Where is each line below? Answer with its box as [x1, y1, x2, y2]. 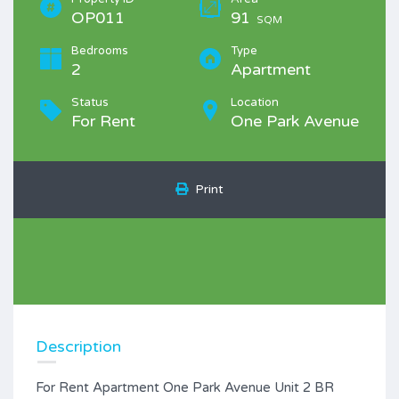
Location [231, 95, 279, 110]
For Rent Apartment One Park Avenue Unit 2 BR [36, 379, 334, 395]
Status [71, 95, 109, 110]
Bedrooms [71, 44, 128, 58]
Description [36, 337, 121, 356]
